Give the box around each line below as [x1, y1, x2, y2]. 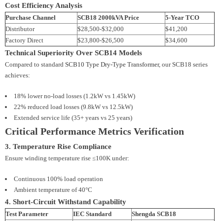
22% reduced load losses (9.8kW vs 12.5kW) [14, 103, 133, 111]
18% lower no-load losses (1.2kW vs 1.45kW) [14, 92, 135, 100]
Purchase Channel [5, 14, 56, 22]
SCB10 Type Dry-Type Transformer [65, 61, 159, 69]
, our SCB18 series [159, 61, 208, 69]
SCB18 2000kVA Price [77, 14, 139, 22]
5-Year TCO [165, 14, 199, 22]
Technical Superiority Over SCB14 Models [5, 48, 142, 57]
